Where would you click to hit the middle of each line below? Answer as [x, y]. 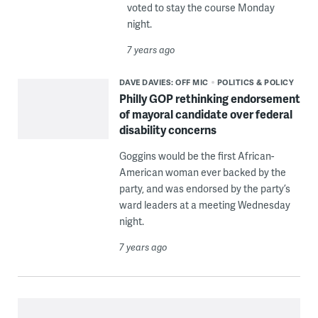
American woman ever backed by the [202, 172]
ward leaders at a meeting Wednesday [204, 205]
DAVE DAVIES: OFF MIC [164, 82]
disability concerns [168, 130]
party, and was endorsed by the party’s [204, 189]
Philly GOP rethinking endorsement [209, 99]
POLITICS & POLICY [256, 82]
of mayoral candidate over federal [205, 114]
